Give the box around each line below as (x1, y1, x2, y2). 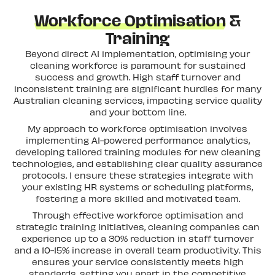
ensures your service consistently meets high (31, 256, 244, 268)
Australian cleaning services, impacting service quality (13, 95, 262, 106)
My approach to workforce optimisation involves (28, 123, 247, 134)
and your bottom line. (89, 106, 186, 118)
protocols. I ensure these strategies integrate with (21, 169, 254, 181)
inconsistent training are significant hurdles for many (14, 83, 261, 95)
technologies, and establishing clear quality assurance (12, 158, 263, 169)
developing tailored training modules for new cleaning (15, 146, 260, 158)
